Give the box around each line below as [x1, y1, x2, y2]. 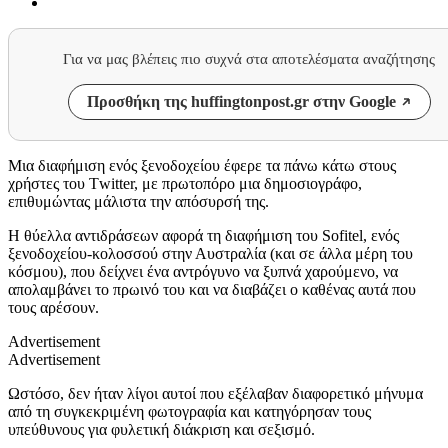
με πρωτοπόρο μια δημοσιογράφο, [142, 174, 362, 192]
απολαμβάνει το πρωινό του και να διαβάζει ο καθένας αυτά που [8, 280, 416, 298]
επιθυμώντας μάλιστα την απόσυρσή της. [8, 192, 269, 210]
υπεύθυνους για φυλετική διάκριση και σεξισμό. [8, 420, 315, 438]
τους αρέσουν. [8, 298, 99, 316]
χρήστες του [8, 174, 89, 192]
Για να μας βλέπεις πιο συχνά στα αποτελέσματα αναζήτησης [63, 50, 435, 67]
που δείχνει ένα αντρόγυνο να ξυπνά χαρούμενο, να [71, 262, 398, 280]
